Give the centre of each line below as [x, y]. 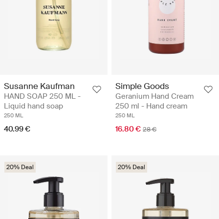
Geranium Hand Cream [154, 97]
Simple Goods [142, 86]
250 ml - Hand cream [151, 106]
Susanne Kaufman [39, 86]
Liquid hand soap [33, 106]
